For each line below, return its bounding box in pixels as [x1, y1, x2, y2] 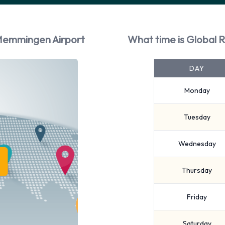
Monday [184, 86, 210, 95]
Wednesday [178, 139, 216, 148]
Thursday [182, 166, 212, 175]
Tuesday [183, 113, 210, 122]
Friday [187, 192, 207, 201]
